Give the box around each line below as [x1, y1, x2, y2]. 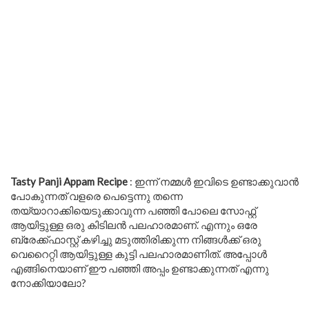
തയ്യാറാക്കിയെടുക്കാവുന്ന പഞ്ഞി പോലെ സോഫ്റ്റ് [10, 204, 256, 217]
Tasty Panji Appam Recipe [10, 175, 128, 188]
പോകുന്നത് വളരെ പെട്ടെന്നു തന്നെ [10, 190, 183, 202]
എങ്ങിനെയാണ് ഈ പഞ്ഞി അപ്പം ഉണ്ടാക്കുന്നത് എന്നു [10, 262, 269, 275]
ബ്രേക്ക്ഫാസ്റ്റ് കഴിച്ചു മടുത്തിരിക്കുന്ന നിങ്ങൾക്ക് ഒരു [10, 233, 261, 246]
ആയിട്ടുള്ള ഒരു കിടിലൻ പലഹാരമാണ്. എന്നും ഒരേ [10, 219, 257, 231]
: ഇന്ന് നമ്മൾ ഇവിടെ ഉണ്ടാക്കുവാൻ [128, 175, 299, 188]
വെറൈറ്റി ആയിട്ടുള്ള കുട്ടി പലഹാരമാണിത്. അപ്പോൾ [10, 248, 267, 260]
